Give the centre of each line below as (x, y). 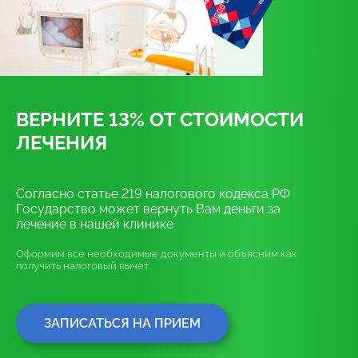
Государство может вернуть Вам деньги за (148, 209)
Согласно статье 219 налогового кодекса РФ (153, 193)
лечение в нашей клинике (95, 224)
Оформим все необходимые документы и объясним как (157, 253)
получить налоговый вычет (82, 265)
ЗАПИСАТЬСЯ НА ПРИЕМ (122, 323)
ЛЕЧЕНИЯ (62, 142)
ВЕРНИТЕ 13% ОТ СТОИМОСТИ (160, 119)
